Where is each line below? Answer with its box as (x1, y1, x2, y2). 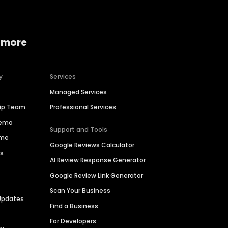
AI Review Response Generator (50, 156, 146, 165)
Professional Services (50, 103, 117, 112)
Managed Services (50, 88, 107, 97)
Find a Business (50, 202, 99, 211)
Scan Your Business (50, 186, 111, 195)
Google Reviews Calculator (50, 140, 135, 150)
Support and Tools (50, 125, 108, 134)
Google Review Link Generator (50, 171, 144, 180)
